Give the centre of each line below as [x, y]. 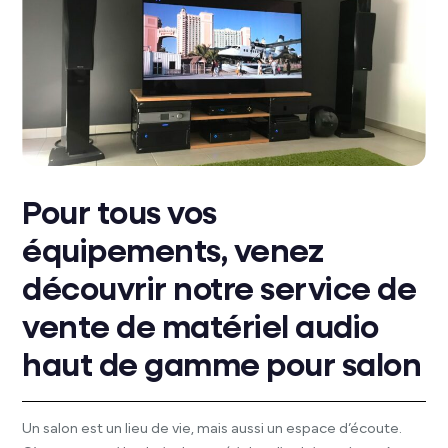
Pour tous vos [119, 215]
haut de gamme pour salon [222, 367]
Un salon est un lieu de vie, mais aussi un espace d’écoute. [212, 429]
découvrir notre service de [219, 291]
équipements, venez [173, 253]
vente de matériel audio [200, 329]
